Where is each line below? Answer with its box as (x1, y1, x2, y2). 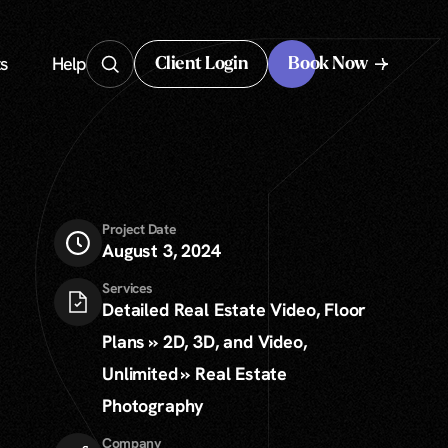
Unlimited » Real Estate (102, 362, 288, 385)
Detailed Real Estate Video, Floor (102, 298, 367, 321)
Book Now (288, 54, 368, 74)
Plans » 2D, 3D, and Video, (102, 330, 307, 353)
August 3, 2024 (102, 239, 221, 262)
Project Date (102, 220, 177, 238)
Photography (102, 394, 205, 417)
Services (102, 279, 153, 297)
